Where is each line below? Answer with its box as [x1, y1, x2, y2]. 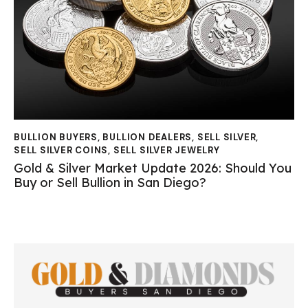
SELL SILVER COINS [14, 144, 109, 156]
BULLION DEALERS [102, 131, 192, 143]
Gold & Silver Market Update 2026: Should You [14, 160, 291, 177]
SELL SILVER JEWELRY [113, 144, 220, 156]
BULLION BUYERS [14, 131, 98, 143]
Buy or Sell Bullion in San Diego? [14, 175, 206, 191]
